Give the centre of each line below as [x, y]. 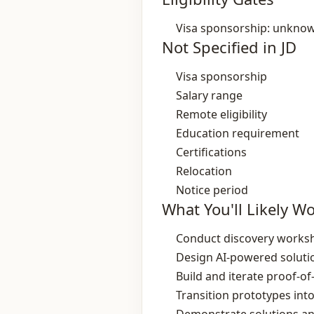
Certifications [211, 152]
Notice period [212, 190]
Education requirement [238, 133]
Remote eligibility [221, 114]
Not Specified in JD [229, 47]
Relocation [204, 171]
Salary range [209, 95]
